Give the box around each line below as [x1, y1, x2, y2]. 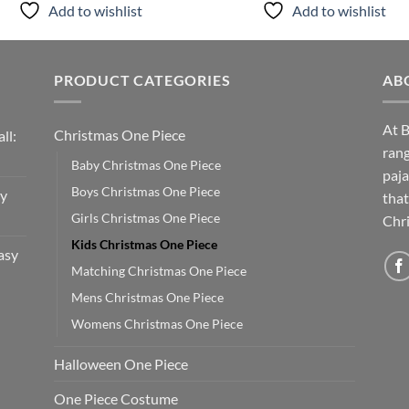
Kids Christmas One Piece [71, 236, 217, 253]
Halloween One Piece [54, 355, 188, 373]
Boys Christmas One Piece [71, 184, 220, 200]
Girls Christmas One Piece [71, 210, 220, 226]
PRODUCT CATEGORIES [54, 70, 231, 89]
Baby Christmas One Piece [71, 157, 221, 173]
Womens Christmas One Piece [71, 316, 243, 332]
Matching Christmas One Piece [71, 263, 246, 279]
